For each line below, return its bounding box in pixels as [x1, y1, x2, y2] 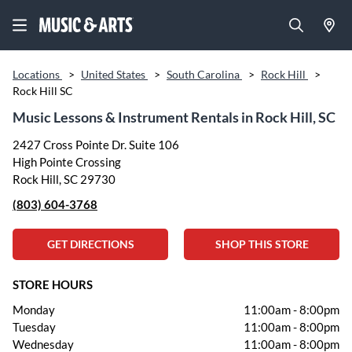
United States [81, 68, 148, 81]
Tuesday [13, 320, 56, 334]
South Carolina [167, 68, 242, 81]
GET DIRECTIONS [46, 237, 134, 251]
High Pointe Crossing [13, 155, 121, 169]
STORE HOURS [13, 277, 93, 291]
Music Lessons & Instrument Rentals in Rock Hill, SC [13, 108, 335, 126]
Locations [13, 68, 62, 81]
